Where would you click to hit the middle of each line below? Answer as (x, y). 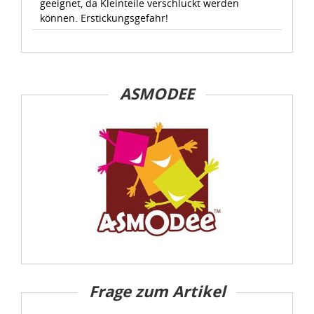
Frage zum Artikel (157, 291)
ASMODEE (157, 94)
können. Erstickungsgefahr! (104, 18)
